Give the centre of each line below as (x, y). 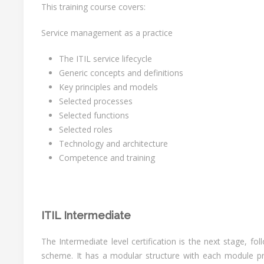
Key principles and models (108, 87)
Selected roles (86, 129)
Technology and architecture (113, 143)
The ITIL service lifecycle (105, 59)
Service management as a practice (107, 33)
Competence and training (107, 158)
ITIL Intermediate (86, 215)
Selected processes (96, 101)
